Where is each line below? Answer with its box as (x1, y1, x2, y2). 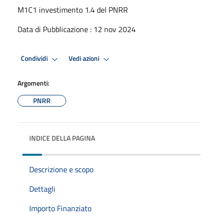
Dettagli (29, 182, 55, 195)
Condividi (21, 53, 49, 64)
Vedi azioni (69, 53, 101, 64)
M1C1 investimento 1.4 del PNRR (18, 3, 128, 16)
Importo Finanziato (29, 202, 91, 214)
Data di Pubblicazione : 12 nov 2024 (18, 23, 136, 35)
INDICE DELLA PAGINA (29, 132, 95, 143)
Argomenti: (18, 77, 49, 88)
